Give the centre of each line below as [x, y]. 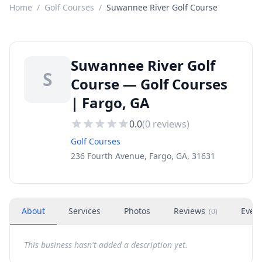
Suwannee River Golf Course [162, 7]
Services [85, 211]
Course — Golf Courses [149, 84]
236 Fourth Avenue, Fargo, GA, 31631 [143, 156]
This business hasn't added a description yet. [106, 245]
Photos [137, 211]
